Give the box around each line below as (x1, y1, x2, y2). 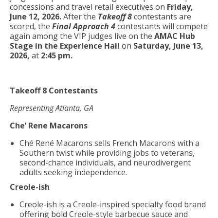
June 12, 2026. (10, 11, 61, 22)
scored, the (10, 21, 52, 32)
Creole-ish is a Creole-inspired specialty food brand (19, 199, 206, 210)
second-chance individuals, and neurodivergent (19, 157, 191, 168)
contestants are (132, 11, 191, 22)
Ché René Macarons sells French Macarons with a (19, 138, 200, 148)
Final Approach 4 (52, 21, 115, 32)
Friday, (167, 1, 193, 12)
